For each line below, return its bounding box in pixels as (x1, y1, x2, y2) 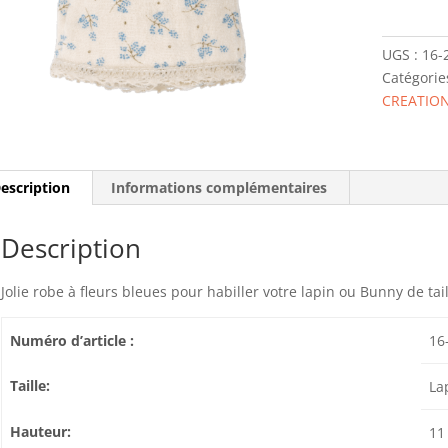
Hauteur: (10, 422, 72, 441)
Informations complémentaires (110, 178, 327, 197)
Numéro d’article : (10, 331, 135, 350)
